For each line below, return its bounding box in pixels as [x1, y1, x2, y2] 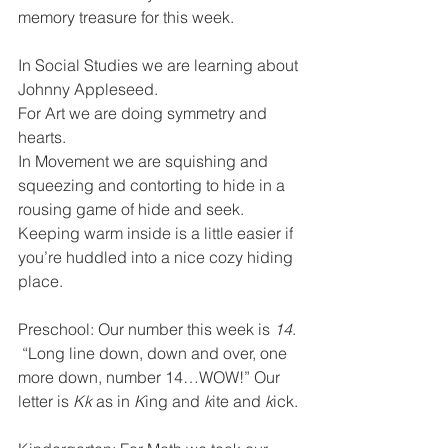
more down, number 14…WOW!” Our [18, 367, 284, 387]
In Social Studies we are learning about [18, 55, 302, 75]
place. [18, 271, 63, 291]
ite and [212, 391, 265, 411]
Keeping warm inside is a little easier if [18, 223, 297, 243]
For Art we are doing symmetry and [18, 103, 271, 123]
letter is [18, 391, 73, 411]
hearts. [18, 127, 66, 147]
